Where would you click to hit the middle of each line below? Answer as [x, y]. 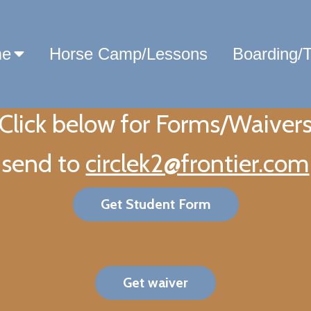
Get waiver [155, 283]
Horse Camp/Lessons [128, 54]
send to [44, 163]
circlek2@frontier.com [197, 163]
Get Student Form [155, 204]
